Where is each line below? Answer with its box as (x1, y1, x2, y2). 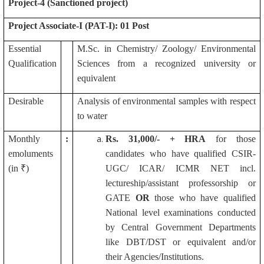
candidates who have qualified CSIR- (105, 148, 256, 159)
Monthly (8, 134, 40, 144)
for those (206, 134, 256, 144)
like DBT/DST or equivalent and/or (105, 237, 256, 247)
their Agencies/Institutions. (105, 252, 206, 262)
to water (77, 111, 107, 121)
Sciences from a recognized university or (77, 58, 256, 68)
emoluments (8, 148, 53, 159)
